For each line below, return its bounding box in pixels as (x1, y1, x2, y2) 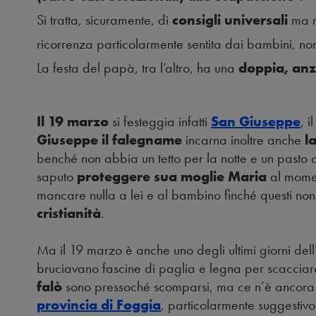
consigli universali (172, 11, 291, 30)
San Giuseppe (211, 112, 300, 131)
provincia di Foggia (37, 296, 161, 315)
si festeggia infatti (109, 112, 211, 131)
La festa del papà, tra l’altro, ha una (37, 59, 238, 78)
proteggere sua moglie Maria (77, 167, 270, 186)
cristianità (37, 204, 101, 223)
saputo (37, 167, 77, 186)
